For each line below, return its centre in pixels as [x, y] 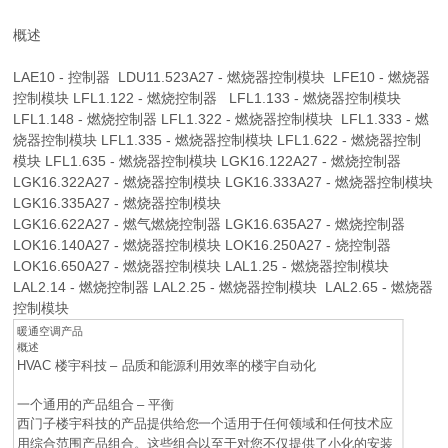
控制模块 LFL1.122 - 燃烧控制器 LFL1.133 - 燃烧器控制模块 [209, 97]
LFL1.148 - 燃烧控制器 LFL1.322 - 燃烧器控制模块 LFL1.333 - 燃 [221, 118]
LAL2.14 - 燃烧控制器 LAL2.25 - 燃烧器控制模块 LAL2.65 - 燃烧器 [223, 286]
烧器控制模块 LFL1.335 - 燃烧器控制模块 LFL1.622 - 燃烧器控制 [217, 139]
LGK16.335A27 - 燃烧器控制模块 [117, 202]
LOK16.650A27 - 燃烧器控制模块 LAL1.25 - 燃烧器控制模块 [201, 265]
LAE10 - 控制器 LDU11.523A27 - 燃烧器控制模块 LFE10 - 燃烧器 [222, 76]
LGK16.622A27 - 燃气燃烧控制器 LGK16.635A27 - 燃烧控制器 [209, 223]
